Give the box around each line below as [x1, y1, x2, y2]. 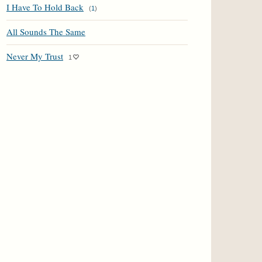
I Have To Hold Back [6, 1, 84, 13]
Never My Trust [6, 50, 63, 62]
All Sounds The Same [6, 26, 85, 37]
